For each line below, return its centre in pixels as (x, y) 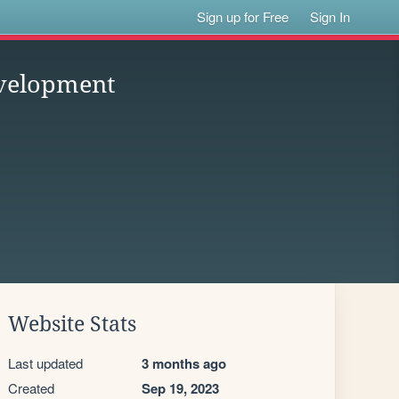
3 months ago (184, 363)
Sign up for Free (243, 16)
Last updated (45, 363)
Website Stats (72, 324)
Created (31, 388)
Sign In (330, 16)
